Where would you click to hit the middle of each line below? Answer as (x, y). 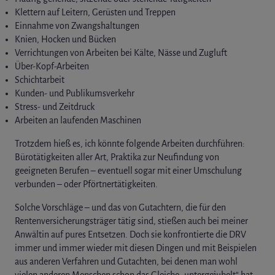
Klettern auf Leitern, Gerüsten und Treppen (95, 12)
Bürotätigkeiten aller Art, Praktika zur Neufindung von (117, 157)
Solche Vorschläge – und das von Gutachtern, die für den (120, 207)
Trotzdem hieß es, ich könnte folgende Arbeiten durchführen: (130, 143)
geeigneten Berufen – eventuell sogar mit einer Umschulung (128, 170)
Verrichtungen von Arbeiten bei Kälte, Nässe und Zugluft (121, 52)
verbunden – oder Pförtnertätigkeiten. (86, 184)
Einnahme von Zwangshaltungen (77, 25)
